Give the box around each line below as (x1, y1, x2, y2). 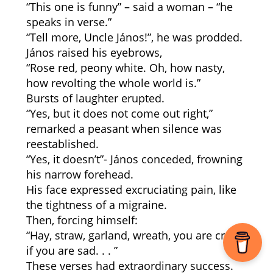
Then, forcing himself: (26, 213, 138, 227)
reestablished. (26, 136, 99, 151)
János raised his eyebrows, (26, 45, 162, 60)
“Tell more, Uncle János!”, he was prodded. (26, 30, 243, 44)
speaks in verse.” (26, 15, 112, 29)
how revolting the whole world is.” (26, 76, 200, 90)
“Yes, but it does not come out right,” (26, 106, 213, 121)
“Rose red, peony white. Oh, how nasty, (26, 60, 225, 75)
